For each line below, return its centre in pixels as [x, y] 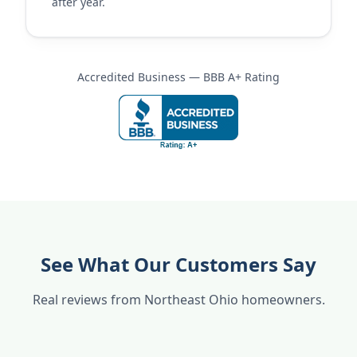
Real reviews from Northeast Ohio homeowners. [178, 300]
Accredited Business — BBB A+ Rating [178, 77]
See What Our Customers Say [178, 264]
